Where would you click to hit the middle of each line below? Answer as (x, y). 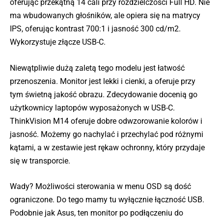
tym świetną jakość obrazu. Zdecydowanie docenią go (104, 94)
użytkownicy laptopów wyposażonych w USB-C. (92, 108)
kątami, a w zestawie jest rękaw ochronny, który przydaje (107, 147)
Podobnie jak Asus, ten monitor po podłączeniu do (96, 213)
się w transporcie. (40, 161)
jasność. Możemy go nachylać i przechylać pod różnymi (107, 134)
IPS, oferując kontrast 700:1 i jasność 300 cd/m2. (95, 29)
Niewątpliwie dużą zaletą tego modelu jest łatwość (97, 68)
